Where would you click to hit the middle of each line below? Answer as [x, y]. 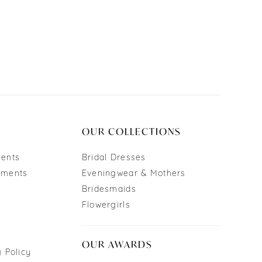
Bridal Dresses [114, 158]
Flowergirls [106, 206]
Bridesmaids [109, 190]
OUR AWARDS [117, 244]
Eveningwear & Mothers [134, 174]
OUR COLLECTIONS [131, 132]
